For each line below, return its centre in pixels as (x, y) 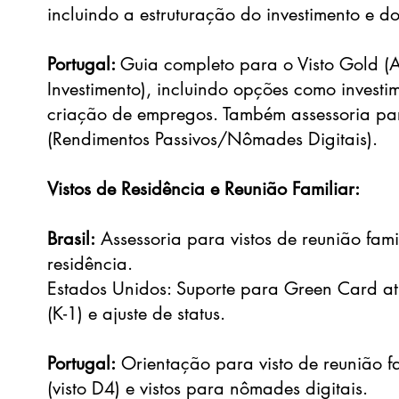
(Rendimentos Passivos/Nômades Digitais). (213, 139)
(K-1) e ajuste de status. (137, 313)
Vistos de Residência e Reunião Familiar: (204, 189)
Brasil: (72, 239)
